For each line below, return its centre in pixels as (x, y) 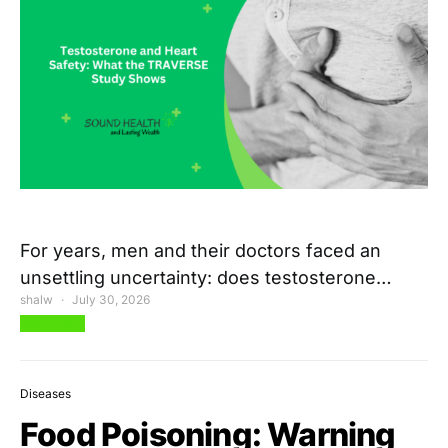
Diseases (45, 394)
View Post (52, 324)
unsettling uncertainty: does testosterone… (206, 278)
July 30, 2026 (111, 300)
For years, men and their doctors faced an (200, 251)
